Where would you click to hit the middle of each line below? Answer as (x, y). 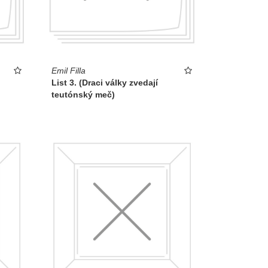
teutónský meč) (83, 95)
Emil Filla (68, 71)
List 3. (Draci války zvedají (105, 83)
